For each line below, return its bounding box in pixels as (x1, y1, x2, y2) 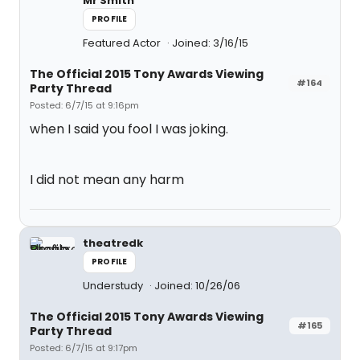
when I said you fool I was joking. (30, 120, 228, 138)
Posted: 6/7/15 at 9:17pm (30, 342, 137, 354)
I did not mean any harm (30, 170, 184, 189)
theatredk (83, 235, 143, 251)
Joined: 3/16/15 (172, 35, 248, 51)
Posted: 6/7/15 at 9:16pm (30, 99, 139, 112)
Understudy (83, 278, 145, 293)
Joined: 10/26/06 (154, 278, 240, 293)
